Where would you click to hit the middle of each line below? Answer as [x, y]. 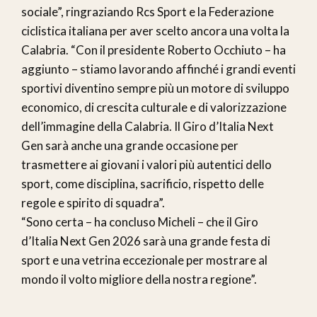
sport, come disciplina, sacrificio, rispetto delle [143, 184]
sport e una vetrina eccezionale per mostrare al [144, 260]
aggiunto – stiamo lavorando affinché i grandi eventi [158, 69]
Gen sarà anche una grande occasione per [130, 146]
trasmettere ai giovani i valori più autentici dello [146, 165]
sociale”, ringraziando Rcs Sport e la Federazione [148, 12]
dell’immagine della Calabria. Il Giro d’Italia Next [148, 127]
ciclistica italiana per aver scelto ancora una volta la [155, 31]
